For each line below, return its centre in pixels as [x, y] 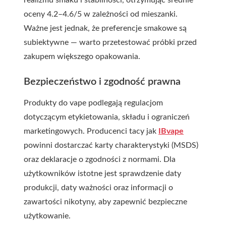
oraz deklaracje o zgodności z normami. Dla [100, 159]
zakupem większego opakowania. [82, 56]
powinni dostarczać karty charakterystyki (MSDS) [111, 145]
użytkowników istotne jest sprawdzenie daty [102, 174]
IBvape [171, 131]
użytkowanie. [47, 216]
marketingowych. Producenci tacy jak [91, 131]
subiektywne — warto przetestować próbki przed [110, 42]
